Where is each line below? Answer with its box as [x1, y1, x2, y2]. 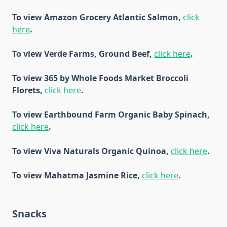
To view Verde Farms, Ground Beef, [12, 48, 154, 59]
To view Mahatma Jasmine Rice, [12, 169, 142, 181]
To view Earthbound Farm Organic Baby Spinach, [12, 108, 210, 120]
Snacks [12, 206, 47, 220]
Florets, [12, 84, 45, 96]
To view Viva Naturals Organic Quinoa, [12, 145, 171, 157]
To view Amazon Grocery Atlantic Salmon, [12, 11, 183, 23]
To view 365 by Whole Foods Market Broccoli [12, 72, 188, 84]
